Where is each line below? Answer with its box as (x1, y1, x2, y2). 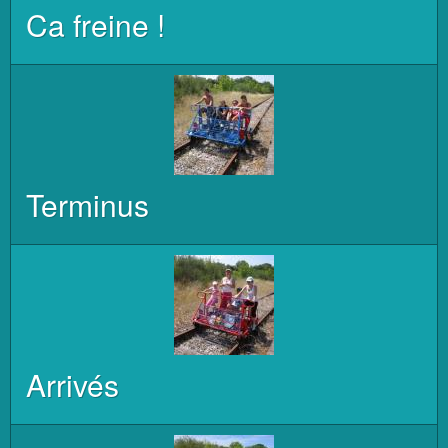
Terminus (26, 183, 149, 226)
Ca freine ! (26, 3, 165, 46)
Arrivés (26, 363, 119, 406)
